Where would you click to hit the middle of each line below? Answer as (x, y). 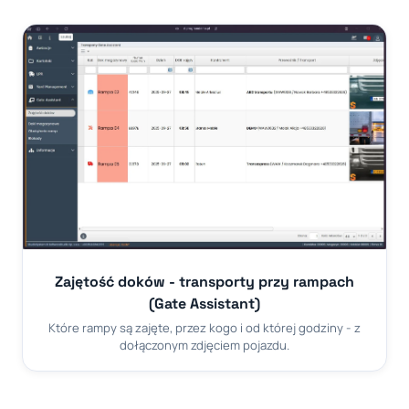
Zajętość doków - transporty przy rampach (204, 282)
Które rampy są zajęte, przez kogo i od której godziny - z (204, 327)
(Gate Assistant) (204, 304)
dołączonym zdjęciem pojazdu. (204, 345)
